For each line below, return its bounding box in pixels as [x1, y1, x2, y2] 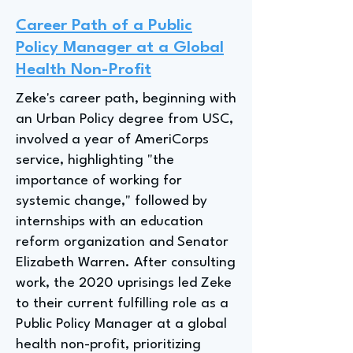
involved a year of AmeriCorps [16, 133, 209, 147]
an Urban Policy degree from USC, [16, 113, 233, 126]
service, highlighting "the [16, 154, 174, 167]
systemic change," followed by [16, 195, 207, 208]
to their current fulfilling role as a [16, 297, 229, 310]
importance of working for [16, 174, 182, 188]
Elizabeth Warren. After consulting [16, 256, 236, 269]
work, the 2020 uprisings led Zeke [16, 277, 232, 290]
